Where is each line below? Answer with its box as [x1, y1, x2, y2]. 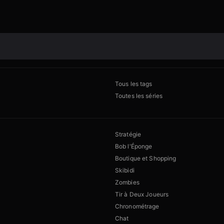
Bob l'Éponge [115, 142, 152, 150]
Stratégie [115, 130, 141, 138]
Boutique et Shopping [115, 154, 176, 162]
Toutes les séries [115, 92, 163, 100]
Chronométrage [115, 202, 159, 210]
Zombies [115, 178, 139, 186]
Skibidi [115, 166, 134, 174]
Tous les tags [115, 80, 152, 88]
